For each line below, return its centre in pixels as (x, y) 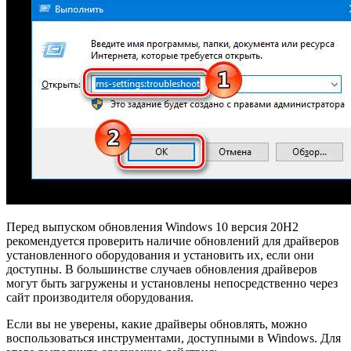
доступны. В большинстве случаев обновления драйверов (162, 269)
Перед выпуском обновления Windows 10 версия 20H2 (152, 226)
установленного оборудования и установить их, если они (160, 255)
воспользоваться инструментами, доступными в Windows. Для (174, 338)
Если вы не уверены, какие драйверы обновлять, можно (157, 324)
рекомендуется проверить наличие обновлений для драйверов (173, 241)
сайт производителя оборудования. (100, 297)
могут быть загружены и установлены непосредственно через (172, 283)
